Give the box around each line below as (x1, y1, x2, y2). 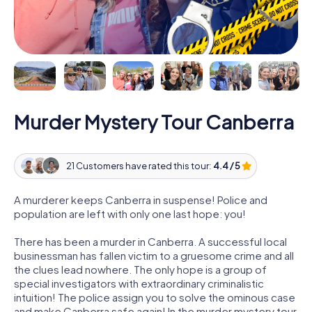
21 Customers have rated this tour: (65, 160, 213, 172)
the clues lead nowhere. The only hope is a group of (14, 262, 267, 276)
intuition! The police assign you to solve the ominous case (14, 290, 295, 304)
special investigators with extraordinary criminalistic (14, 276, 264, 290)
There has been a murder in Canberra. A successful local (14, 234, 287, 248)
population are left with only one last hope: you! (14, 206, 246, 220)
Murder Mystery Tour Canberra (14, 109, 294, 134)
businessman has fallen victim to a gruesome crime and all (14, 248, 294, 262)
